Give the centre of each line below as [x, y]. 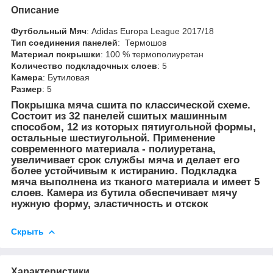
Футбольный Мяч [49, 31]
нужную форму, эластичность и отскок [110, 204]
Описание [35, 10]
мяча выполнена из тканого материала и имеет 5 [135, 182]
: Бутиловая [66, 77]
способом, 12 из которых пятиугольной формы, [133, 127]
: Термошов [142, 42]
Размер [27, 89]
